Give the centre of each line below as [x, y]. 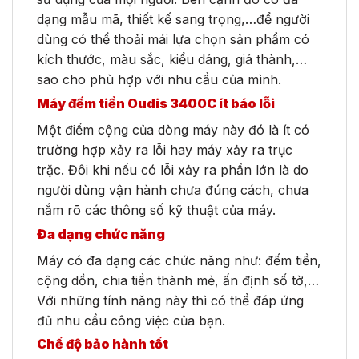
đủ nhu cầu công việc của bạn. [131, 320]
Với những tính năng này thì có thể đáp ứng [170, 300]
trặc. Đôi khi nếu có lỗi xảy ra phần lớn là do [173, 169]
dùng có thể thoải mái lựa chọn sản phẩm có [173, 40]
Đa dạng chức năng [101, 234]
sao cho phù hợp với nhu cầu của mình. [159, 80]
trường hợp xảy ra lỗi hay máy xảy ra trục [165, 149]
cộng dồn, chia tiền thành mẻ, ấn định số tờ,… [178, 280]
